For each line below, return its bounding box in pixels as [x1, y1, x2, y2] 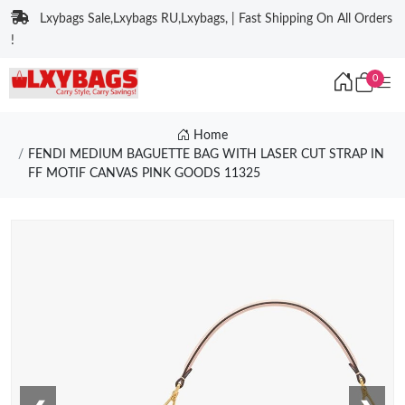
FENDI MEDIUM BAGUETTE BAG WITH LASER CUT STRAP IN [27, 148, 384, 161]
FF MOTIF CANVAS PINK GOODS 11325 [27, 167, 260, 180]
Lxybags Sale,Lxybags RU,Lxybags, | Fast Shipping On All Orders [40, 13, 392, 25]
